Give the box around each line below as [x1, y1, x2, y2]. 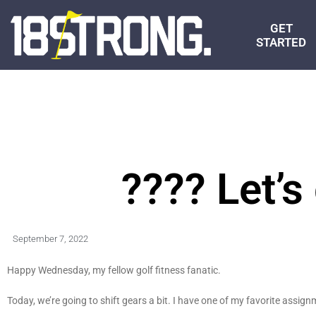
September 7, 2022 [13, 233, 88, 245]
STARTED [256, 35, 307, 49]
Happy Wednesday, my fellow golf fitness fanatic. [7, 265, 225, 276]
